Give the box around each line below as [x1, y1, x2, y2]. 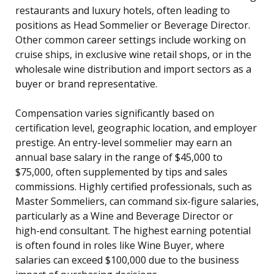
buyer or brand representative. [15, 77, 157, 91]
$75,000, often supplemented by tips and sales [15, 165, 228, 179]
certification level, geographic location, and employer [15, 121, 257, 135]
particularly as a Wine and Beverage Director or [15, 209, 233, 223]
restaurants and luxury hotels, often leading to [15, 4, 230, 18]
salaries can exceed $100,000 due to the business [15, 253, 239, 267]
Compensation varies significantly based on [15, 106, 214, 120]
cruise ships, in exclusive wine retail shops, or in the [15, 48, 251, 62]
